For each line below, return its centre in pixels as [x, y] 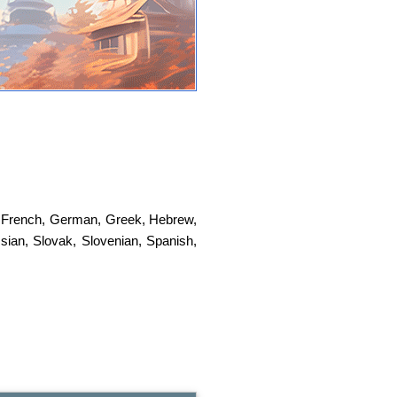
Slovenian [109, 241]
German [73, 220]
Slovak [53, 241]
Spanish [170, 241]
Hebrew [171, 220]
